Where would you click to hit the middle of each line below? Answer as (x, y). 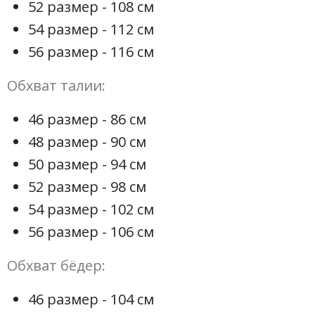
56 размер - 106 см (91, 232)
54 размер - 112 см (91, 30)
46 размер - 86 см (87, 120)
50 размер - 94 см (87, 165)
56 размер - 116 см (91, 52)
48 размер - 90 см (87, 142)
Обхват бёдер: (56, 266)
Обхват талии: (56, 86)
